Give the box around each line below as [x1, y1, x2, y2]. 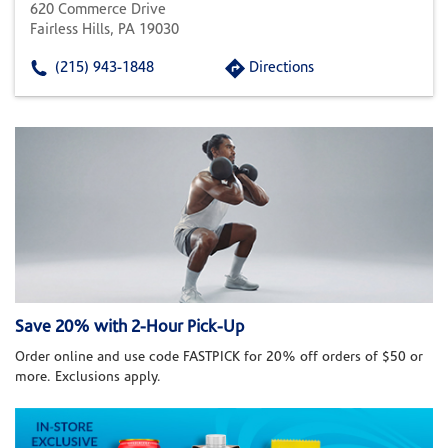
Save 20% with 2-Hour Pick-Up [15, 319, 244, 337]
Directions [249, 61, 314, 76]
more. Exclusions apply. [15, 370, 161, 386]
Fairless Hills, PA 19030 [30, 23, 179, 38]
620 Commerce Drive [30, 3, 166, 18]
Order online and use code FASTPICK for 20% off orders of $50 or [15, 350, 423, 366]
